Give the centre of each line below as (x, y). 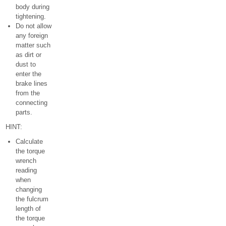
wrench (26, 161)
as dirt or (29, 55)
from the (28, 93)
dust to (26, 64)
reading (26, 170)
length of (28, 209)
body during (33, 7)
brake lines (32, 83)
